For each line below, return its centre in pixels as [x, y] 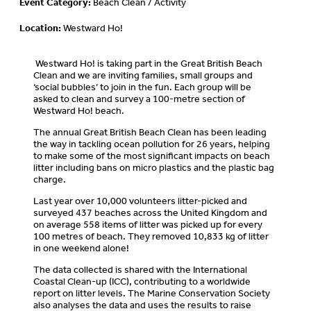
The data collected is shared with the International [140, 269]
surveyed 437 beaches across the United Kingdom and [150, 212]
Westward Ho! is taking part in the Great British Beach [148, 63]
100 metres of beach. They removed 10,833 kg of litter [151, 236]
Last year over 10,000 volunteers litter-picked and [140, 201]
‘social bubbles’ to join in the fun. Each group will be [142, 87]
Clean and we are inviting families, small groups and [143, 75]
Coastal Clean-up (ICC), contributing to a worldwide [142, 281]
